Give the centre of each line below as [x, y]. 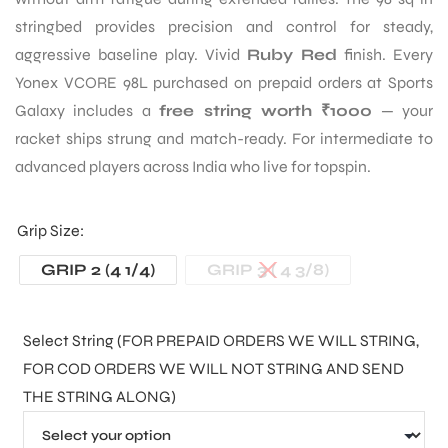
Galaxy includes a [87, 110]
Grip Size [48, 230]
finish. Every [385, 54]
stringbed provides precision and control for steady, [224, 26]
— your [402, 110]
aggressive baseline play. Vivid [131, 54]
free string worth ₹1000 [266, 110]
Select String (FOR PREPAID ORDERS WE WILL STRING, [221, 340]
